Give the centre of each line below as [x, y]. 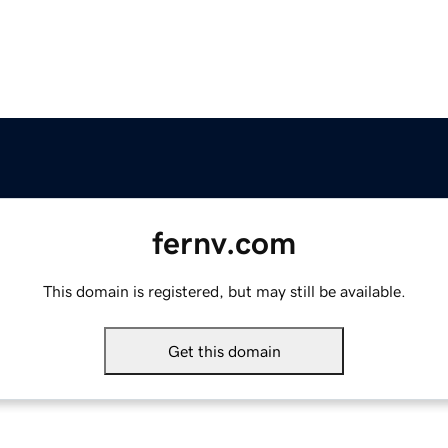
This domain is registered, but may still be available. [224, 291]
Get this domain [224, 351]
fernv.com [224, 243]
